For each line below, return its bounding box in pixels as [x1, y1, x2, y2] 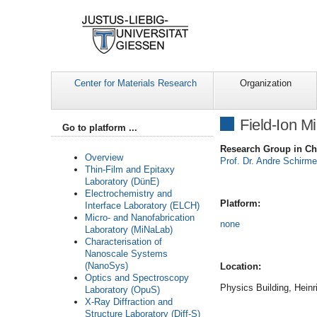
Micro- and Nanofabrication [85, 212, 195, 223]
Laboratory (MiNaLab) [85, 224, 173, 235]
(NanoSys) [85, 260, 128, 271]
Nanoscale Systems [85, 248, 168, 259]
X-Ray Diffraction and [85, 296, 173, 307]
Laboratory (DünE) [85, 175, 159, 187]
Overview [85, 151, 123, 163]
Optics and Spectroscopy [85, 272, 189, 283]
